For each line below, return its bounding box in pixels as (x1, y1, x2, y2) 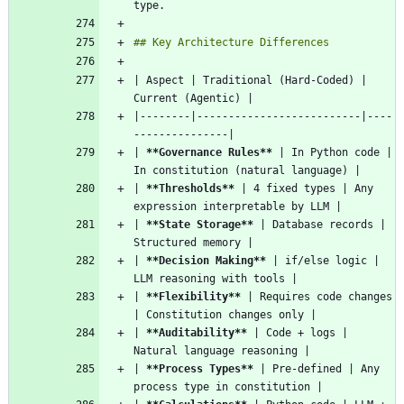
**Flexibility (146, 289, 228, 303)
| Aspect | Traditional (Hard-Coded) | (133, 73, 367, 87)
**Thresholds (146, 181, 222, 195)
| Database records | (253, 217, 386, 231)
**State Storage (146, 217, 241, 231)
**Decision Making (146, 253, 253, 267)
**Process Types (146, 362, 241, 375)
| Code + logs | (247, 326, 348, 339)
